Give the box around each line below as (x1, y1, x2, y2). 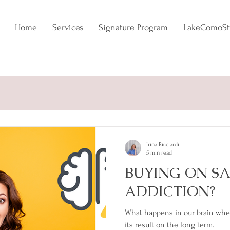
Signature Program (99, 23, 168, 32)
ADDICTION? (125, 182, 215, 200)
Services (52, 23, 83, 32)
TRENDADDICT (98, 90, 151, 101)
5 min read (146, 149, 172, 156)
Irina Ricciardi (146, 141, 179, 148)
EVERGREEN (31, 90, 78, 101)
